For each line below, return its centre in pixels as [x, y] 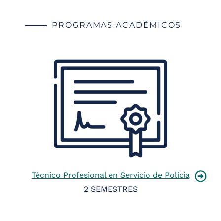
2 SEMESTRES [110, 189]
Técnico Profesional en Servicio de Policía [110, 175]
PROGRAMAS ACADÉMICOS [117, 25]
